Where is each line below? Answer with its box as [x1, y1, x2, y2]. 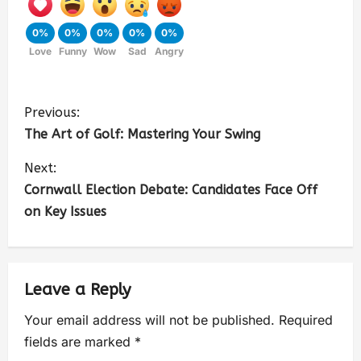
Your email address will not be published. [24, 312, 275, 328]
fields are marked [24, 334, 135, 350]
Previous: [24, 105, 80, 120]
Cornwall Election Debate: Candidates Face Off [24, 182, 317, 197]
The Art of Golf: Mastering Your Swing [24, 127, 260, 142]
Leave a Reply [24, 280, 131, 299]
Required [279, 312, 333, 328]
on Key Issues [24, 204, 106, 219]
